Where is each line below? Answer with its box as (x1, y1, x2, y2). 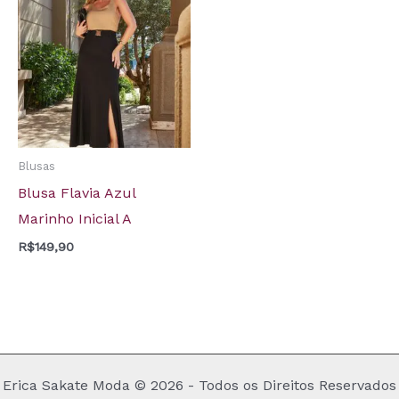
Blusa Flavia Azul (18, 184, 135, 202)
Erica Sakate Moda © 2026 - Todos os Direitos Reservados (3, 377, 396, 395)
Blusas (18, 159, 55, 174)
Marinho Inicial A (18, 210, 132, 228)
